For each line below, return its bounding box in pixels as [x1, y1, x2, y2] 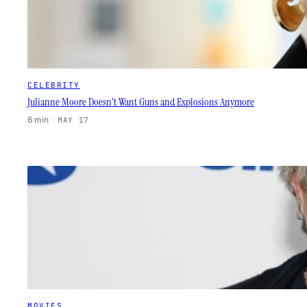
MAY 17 [58, 114, 89, 125]
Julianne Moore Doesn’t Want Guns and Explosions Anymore [27, 95, 254, 109]
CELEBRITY [27, 79, 80, 90]
